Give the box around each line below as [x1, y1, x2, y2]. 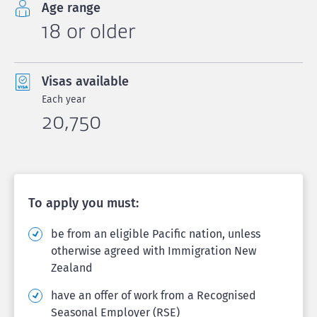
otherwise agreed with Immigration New [51, 244, 256, 258]
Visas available [42, 74, 129, 89]
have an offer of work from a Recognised [51, 289, 256, 302]
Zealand [51, 261, 93, 275]
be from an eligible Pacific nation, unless [51, 227, 260, 241]
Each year [42, 93, 86, 105]
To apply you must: [28, 195, 139, 211]
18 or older [42, 19, 135, 43]
